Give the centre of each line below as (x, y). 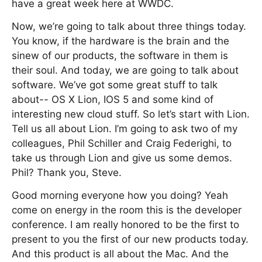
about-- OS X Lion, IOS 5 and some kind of (113, 99)
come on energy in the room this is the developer (127, 210)
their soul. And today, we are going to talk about (125, 70)
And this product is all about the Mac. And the (120, 254)
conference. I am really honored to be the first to (125, 225)
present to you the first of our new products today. (130, 239)
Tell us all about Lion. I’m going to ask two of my (125, 129)
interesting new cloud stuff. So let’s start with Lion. (131, 114)
